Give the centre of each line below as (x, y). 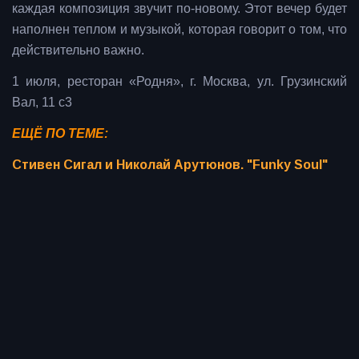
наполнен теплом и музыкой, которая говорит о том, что (179, 29)
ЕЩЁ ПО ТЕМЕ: (62, 133)
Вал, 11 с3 (42, 102)
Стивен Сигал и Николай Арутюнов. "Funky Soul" (170, 164)
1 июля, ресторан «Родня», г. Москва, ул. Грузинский (179, 81)
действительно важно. (78, 50)
